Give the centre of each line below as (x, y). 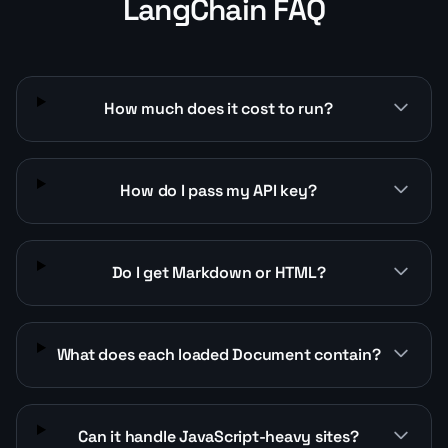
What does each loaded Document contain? (218, 354)
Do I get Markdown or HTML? (218, 272)
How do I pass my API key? (218, 190)
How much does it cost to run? (218, 108)
